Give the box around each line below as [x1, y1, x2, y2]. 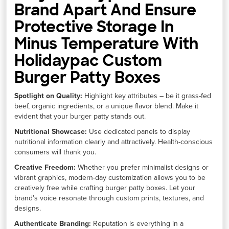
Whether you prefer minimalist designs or [76, 163, 209, 172]
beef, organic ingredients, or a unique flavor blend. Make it [14, 102, 199, 111]
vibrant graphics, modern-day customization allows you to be [14, 173, 206, 182]
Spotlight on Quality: [14, 91, 83, 101]
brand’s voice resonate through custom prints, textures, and [14, 194, 204, 203]
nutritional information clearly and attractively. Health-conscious [14, 138, 213, 147]
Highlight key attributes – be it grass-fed [82, 91, 212, 101]
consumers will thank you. [14, 148, 97, 157]
